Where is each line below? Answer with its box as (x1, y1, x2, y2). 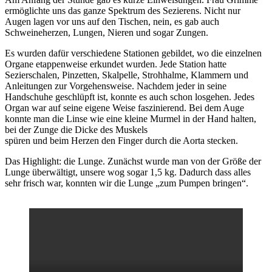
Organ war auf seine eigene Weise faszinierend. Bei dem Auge (5, 103, 244, 114)
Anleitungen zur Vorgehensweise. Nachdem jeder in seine (5, 81, 226, 92)
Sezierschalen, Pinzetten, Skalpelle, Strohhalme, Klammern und (5, 70, 248, 81)
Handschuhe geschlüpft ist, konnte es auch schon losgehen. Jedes (5, 92, 254, 103)
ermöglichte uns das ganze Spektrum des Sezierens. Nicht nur (5, 5, 240, 16)
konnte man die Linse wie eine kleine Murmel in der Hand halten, (5, 114, 256, 124)
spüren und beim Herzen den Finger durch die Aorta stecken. (5, 135, 238, 146)
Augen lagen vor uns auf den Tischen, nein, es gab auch (5, 16, 219, 27)
